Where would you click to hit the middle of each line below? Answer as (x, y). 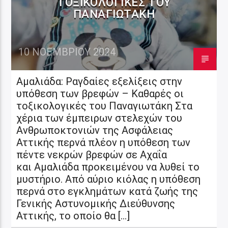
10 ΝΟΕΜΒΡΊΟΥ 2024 (67, 52)
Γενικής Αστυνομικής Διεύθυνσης (96, 203)
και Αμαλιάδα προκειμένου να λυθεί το (108, 167)
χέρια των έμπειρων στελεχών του (99, 118)
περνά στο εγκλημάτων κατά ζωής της (107, 191)
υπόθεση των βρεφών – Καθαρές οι (100, 93)
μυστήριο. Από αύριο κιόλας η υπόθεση (109, 179)
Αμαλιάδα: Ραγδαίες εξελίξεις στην (99, 81)
